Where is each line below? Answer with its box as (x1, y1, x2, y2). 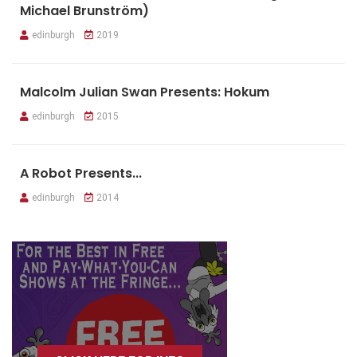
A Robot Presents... (20, 164, 142, 183)
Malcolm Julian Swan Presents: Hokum (20, 83, 269, 102)
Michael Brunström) (20, 2, 149, 21)
